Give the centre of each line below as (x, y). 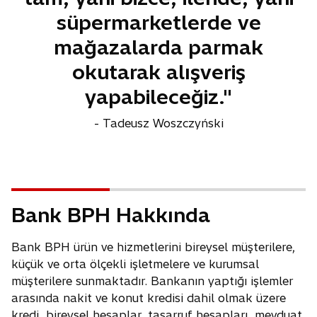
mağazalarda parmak (158, 47)
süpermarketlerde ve (158, 23)
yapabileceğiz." (158, 97)
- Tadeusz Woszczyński (158, 123)
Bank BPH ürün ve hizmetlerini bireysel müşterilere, (154, 247)
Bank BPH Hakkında (111, 215)
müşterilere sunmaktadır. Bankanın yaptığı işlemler (152, 281)
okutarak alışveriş (158, 72)
